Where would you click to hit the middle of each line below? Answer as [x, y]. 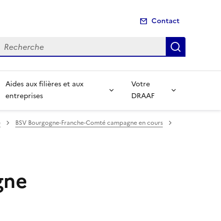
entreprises [24, 96]
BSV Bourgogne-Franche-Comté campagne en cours [89, 123]
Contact [166, 21]
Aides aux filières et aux [44, 84]
